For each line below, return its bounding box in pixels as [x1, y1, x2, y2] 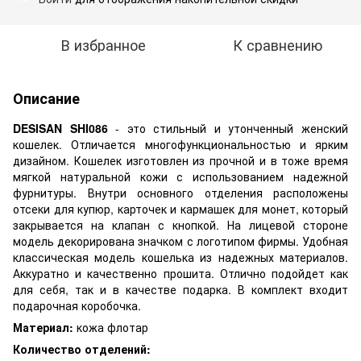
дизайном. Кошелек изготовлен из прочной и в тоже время [13, 151, 348, 168]
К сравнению [232, 33, 322, 55]
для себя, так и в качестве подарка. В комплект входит [13, 280, 348, 297]
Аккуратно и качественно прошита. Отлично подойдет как [13, 264, 348, 281]
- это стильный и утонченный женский [115, 119, 349, 136]
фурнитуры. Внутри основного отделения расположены [13, 184, 348, 201]
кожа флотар [73, 318, 148, 335]
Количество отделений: [13, 340, 151, 357]
